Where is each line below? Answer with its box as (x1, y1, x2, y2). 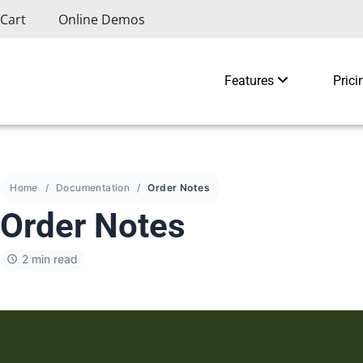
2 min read (22, 251, 79, 266)
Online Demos (58, 10, 145, 28)
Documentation (55, 181, 130, 194)
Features (224, 73, 277, 89)
